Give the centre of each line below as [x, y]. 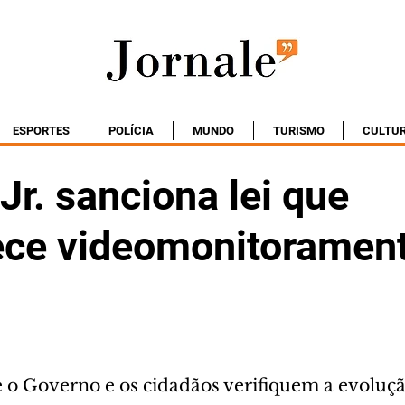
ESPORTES [41, 131]
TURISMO [298, 131]
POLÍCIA [131, 131]
